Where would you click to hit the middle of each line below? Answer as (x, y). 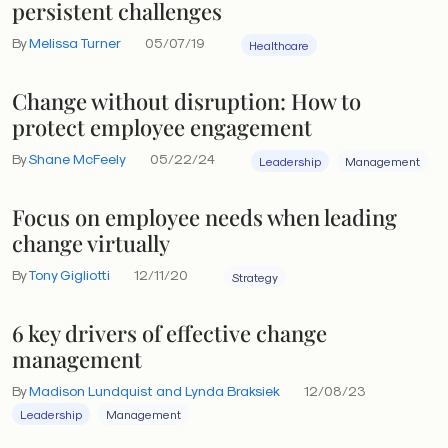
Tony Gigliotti (69, 274)
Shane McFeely (77, 158)
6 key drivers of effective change (169, 332)
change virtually (91, 242)
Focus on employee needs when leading (204, 216)
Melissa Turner (75, 42)
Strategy (255, 277)
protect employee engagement (162, 126)
